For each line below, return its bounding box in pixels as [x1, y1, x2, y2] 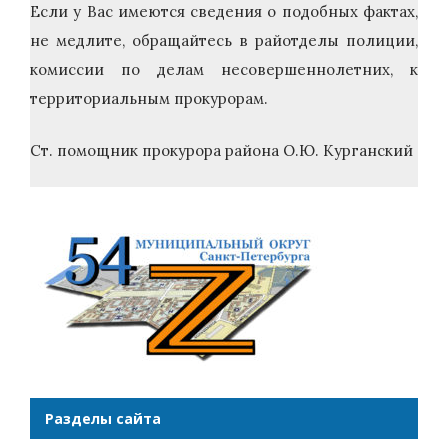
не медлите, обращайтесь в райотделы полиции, [30, 31, 418, 51]
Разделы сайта [45, 409, 161, 429]
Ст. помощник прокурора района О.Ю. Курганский [30, 140, 413, 160]
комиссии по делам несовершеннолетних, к [30, 60, 418, 80]
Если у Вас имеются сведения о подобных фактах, [30, 2, 418, 22]
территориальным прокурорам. [30, 89, 268, 109]
